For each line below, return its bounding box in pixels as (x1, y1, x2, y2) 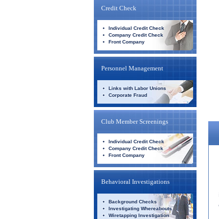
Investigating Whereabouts (109, 206, 172, 211)
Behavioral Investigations (101, 178, 170, 185)
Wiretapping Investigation (109, 213, 169, 218)
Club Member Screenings (101, 118, 168, 125)
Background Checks (109, 199, 157, 204)
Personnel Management (101, 65, 163, 72)
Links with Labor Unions (109, 86, 166, 91)
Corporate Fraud (109, 92, 147, 98)
